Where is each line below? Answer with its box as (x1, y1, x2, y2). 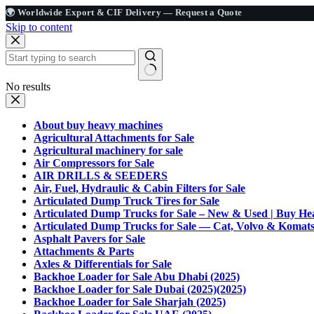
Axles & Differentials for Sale (34, 258, 172, 270)
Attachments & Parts (34, 245, 134, 257)
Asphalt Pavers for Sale (34, 233, 145, 245)
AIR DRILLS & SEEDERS (34, 170, 168, 182)
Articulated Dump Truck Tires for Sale (34, 195, 219, 207)
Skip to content (6, 21, 72, 33)
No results (6, 81, 50, 93)
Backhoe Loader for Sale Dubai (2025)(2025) (34, 283, 246, 295)
